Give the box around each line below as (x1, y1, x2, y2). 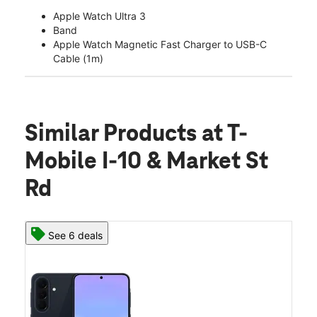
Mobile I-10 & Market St (25, 149, 268, 175)
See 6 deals (48, 229, 103, 242)
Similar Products (25, 122, 202, 148)
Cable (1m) (53, 52, 103, 65)
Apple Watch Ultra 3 (53, 10, 146, 23)
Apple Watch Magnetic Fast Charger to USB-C (53, 38, 267, 51)
